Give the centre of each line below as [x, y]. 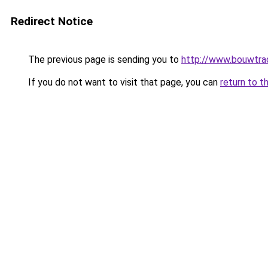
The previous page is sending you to [103, 60]
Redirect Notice [52, 21]
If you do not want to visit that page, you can [123, 82]
